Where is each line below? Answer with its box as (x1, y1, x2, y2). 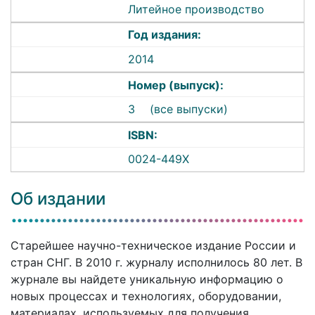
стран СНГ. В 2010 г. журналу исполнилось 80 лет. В (11, 255, 302, 270)
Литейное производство (128, 1, 265, 16)
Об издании (11, 188, 105, 210)
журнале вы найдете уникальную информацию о (11, 272, 283, 287)
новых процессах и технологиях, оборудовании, (11, 289, 281, 304)
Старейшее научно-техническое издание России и (11, 238, 296, 253)
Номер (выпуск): (128, 77, 224, 92)
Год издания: (128, 27, 202, 42)
